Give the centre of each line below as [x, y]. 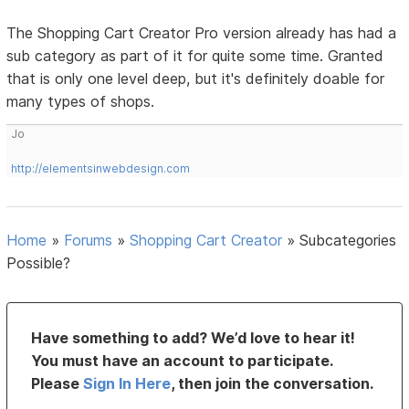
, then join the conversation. [273, 384]
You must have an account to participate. [182, 361]
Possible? [39, 263]
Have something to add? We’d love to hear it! [194, 338]
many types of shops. [81, 102]
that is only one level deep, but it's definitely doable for [196, 79]
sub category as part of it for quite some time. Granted [195, 56]
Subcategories [348, 241]
